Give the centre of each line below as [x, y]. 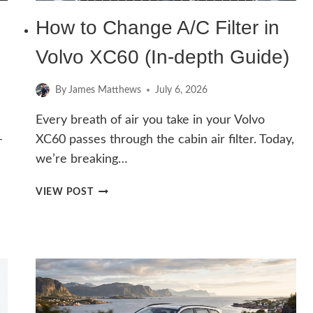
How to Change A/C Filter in [158, 28]
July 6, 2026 [182, 90]
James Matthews [105, 90]
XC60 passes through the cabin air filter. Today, [165, 140]
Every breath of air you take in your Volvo [150, 121]
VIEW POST [65, 192]
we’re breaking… [82, 160]
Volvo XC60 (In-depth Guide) [162, 57]
